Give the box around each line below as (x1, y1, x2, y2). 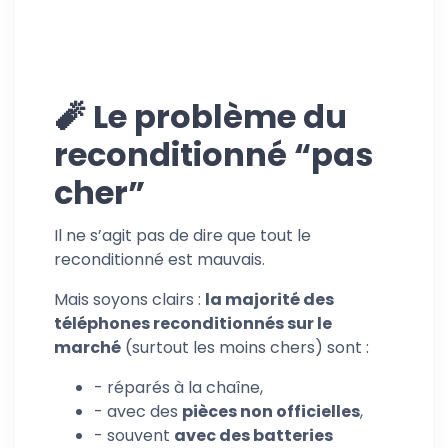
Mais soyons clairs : (54, 287, 205, 311)
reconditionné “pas (54, 131, 373, 177)
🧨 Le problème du (54, 93, 347, 139)
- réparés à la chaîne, (94, 375, 263, 399)
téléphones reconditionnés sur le (54, 311, 332, 335)
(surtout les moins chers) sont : (121, 335, 369, 359)
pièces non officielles (182, 399, 360, 423)
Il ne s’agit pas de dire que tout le (54, 223, 311, 247)
